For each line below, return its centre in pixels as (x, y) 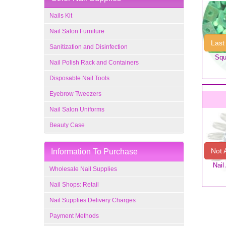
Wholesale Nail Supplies (83, 169)
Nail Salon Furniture (77, 31)
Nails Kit (61, 16)
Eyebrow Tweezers (75, 94)
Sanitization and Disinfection (89, 47)
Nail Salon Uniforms (77, 109)
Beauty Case (67, 125)
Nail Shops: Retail (74, 185)
